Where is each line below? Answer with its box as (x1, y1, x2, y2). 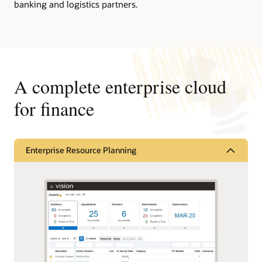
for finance (14, 95, 94, 121)
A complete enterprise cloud (14, 73, 226, 99)
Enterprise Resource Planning (26, 144, 136, 156)
